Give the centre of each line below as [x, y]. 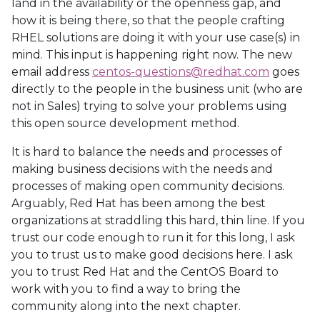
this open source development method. [125, 123]
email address [52, 72]
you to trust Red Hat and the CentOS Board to [145, 272]
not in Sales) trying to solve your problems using [149, 106]
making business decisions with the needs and [142, 169]
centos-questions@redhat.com [181, 72]
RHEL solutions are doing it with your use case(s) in [156, 37]
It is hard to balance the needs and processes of [147, 152]
